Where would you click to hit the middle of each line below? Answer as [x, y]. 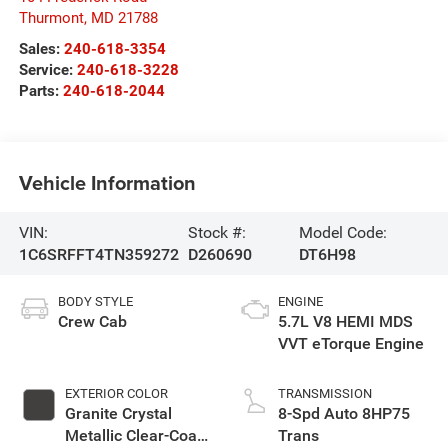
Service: [47, 70]
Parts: [40, 91]
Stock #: [217, 232]
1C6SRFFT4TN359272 [98, 254]
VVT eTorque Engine [351, 344]
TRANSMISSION [325, 394]
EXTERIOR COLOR [116, 394]
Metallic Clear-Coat [133, 436]
